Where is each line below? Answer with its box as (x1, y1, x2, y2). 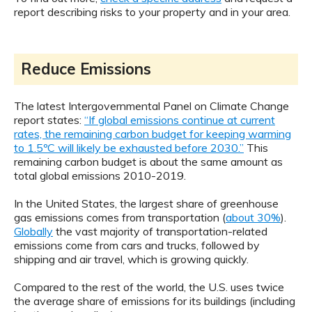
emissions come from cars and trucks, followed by (14, 238, 260, 253)
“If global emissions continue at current (84, 113, 275, 127)
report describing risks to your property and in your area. (14, 5, 290, 19)
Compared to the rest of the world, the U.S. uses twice (14, 280, 284, 295)
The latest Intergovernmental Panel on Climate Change (14, 99, 289, 114)
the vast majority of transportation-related (53, 224, 267, 239)
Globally (14, 224, 53, 239)
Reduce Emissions (21, 59, 151, 79)
